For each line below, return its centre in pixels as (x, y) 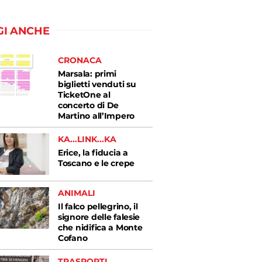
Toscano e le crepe (96, 163)
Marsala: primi (87, 74)
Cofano (73, 238)
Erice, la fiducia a (93, 153)
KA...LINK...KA (87, 139)
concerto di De (89, 105)
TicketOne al (84, 95)
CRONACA (80, 60)
